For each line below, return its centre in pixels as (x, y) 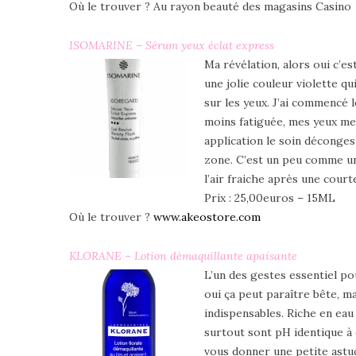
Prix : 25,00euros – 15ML (270, 197)
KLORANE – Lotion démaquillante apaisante (183, 255)
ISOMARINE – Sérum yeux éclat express (172, 45)
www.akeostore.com (207, 217)
